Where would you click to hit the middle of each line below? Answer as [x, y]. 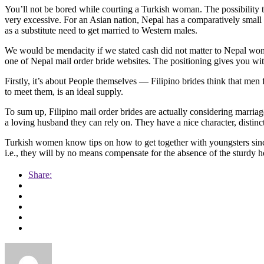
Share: [40, 175]
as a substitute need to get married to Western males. [101, 30]
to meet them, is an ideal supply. [64, 91]
